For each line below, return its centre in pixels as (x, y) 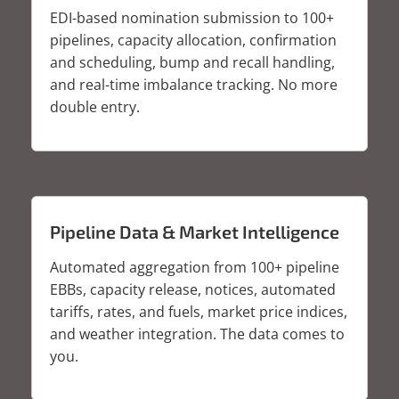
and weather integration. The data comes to (197, 334)
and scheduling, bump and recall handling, (192, 62)
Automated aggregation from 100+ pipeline (195, 267)
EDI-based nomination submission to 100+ (192, 17)
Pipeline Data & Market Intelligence (195, 231)
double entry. (95, 106)
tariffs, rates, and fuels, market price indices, (199, 311)
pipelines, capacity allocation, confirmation (193, 40)
